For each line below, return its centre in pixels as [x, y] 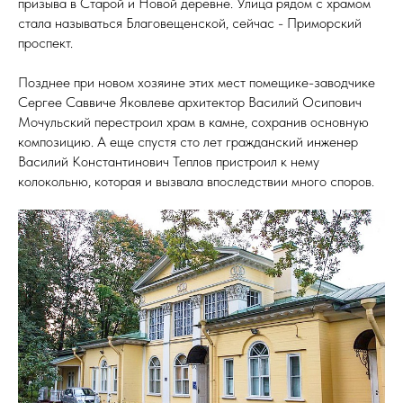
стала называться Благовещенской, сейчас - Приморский [190, 23]
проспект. [45, 43]
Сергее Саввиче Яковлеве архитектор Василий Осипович [190, 103]
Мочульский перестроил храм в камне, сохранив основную [193, 122]
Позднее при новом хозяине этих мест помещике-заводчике [197, 83]
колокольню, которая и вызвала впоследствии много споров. [196, 182]
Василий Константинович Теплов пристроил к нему [169, 162]
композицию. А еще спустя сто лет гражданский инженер [188, 142]
